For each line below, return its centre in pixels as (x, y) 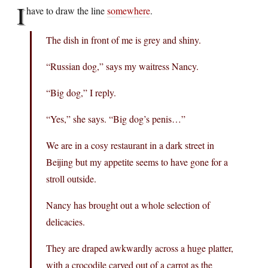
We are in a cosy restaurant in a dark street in (130, 145)
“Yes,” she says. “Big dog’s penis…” (116, 118)
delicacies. (66, 221)
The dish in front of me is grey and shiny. (124, 39)
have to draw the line (67, 10)
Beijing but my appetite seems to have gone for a (137, 162)
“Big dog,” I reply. (81, 92)
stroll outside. (71, 178)
